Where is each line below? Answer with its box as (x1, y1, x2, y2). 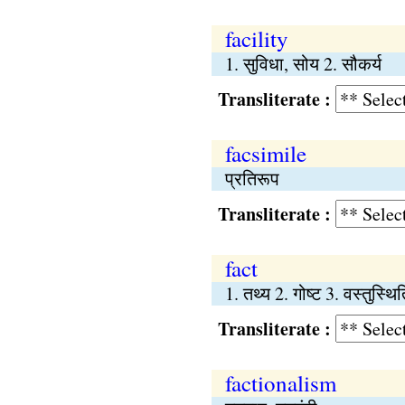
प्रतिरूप (224, 166, 279, 191)
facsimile (224, 138, 306, 168)
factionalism (224, 368, 336, 398)
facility (224, 24, 288, 53)
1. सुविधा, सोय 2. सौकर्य (224, 52, 381, 76)
